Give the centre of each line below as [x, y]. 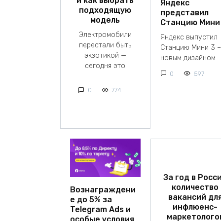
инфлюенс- [195, 207]
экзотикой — [105, 56]
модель [105, 20]
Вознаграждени [103, 189]
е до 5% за [91, 199]
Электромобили [105, 35]
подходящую [105, 10]
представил [184, 12]
